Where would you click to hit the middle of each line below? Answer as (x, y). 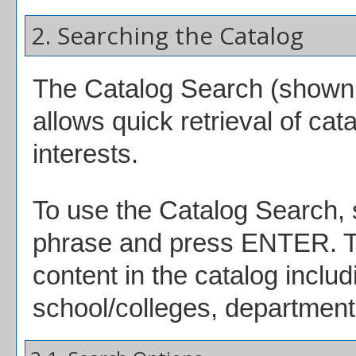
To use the (96, 210)
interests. (85, 154)
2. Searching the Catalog (164, 35)
